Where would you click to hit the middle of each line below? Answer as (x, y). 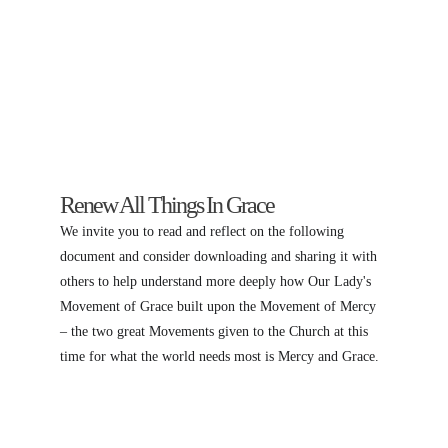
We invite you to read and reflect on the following (204, 231)
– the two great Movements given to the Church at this (216, 331)
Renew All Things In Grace (167, 205)
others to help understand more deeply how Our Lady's (217, 281)
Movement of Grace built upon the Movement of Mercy (220, 306)
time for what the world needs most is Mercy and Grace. (219, 356)
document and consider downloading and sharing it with (220, 256)
